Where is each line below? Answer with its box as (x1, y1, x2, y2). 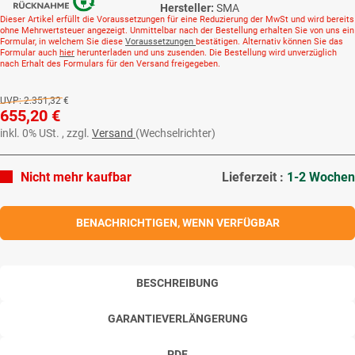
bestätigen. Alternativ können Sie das (196, 36, 343, 47)
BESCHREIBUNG (136, 276, 219, 289)
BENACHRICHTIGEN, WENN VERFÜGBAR (75, 216, 280, 229)
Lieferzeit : (222, 169, 287, 185)
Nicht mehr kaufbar (21, 169, 132, 185)
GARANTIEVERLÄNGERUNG (107, 311, 248, 325)
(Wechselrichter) (136, 126, 216, 139)
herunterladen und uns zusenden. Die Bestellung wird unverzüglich (74, 47, 337, 58)
